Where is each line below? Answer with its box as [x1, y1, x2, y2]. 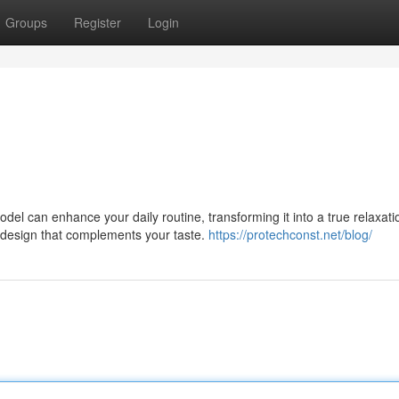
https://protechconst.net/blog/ [208, 225, 372, 243]
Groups [5, 13, 47, 31]
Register [74, 13, 121, 31]
